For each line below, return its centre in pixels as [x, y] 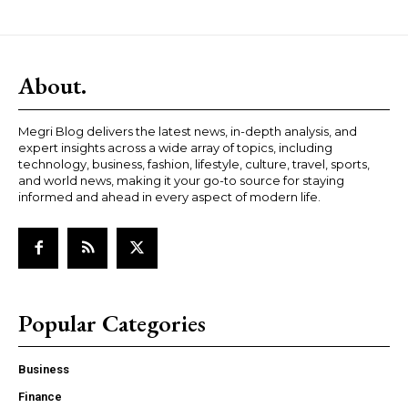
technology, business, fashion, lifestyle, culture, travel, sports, [194, 164]
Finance [40, 396]
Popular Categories [112, 323]
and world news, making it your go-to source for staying [181, 181]
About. [52, 86]
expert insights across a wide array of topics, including [175, 148]
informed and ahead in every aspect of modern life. [169, 197]
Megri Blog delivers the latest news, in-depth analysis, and [188, 132]
